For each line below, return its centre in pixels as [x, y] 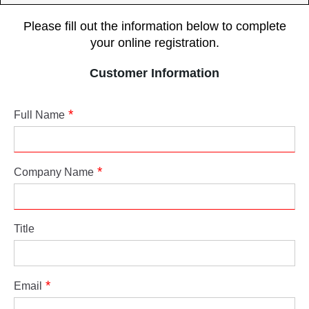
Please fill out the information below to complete [154, 27]
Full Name [39, 115]
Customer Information [154, 73]
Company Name [54, 172]
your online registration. [154, 43]
